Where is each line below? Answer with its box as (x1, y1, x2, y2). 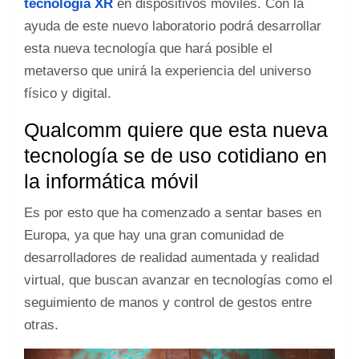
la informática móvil (24, 169, 199, 192)
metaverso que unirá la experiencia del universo (24, 63, 311, 79)
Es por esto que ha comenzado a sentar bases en (24, 204, 321, 220)
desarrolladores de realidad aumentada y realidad (24, 249, 319, 265)
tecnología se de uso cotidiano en (24, 143, 327, 167)
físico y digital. (24, 85, 111, 101)
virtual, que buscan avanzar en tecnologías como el (24, 272, 333, 288)
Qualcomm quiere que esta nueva (24, 118, 328, 141)
